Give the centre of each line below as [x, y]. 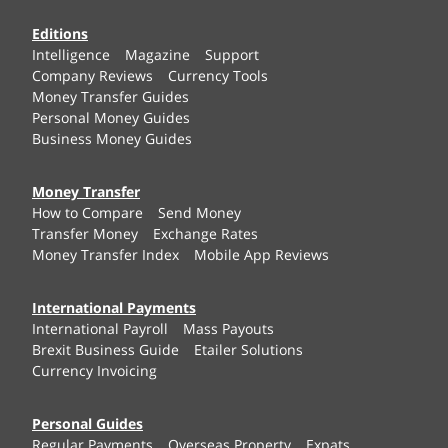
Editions [60, 33]
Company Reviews [92, 75]
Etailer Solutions [248, 349]
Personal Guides [87, 423]
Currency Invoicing [94, 370]
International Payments [114, 307]
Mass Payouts [228, 328]
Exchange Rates [205, 233]
